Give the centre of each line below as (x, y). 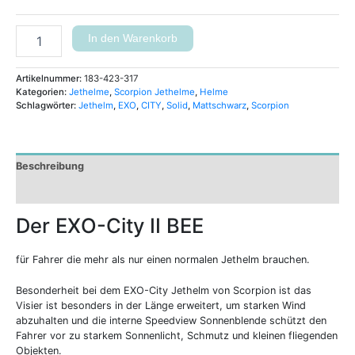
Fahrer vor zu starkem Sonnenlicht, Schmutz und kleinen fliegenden (177, 336)
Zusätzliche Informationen (81, 191)
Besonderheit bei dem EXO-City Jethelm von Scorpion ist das (164, 291)
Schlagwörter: (47, 106)
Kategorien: (42, 92)
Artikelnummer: (50, 79)
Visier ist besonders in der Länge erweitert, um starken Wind (161, 306)
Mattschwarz (219, 106)
